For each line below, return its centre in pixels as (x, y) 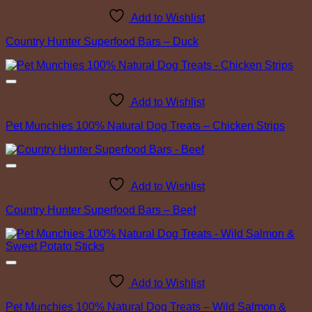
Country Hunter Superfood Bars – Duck (102, 42)
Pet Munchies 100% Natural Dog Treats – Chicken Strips (145, 126)
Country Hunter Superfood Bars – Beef (101, 210)
